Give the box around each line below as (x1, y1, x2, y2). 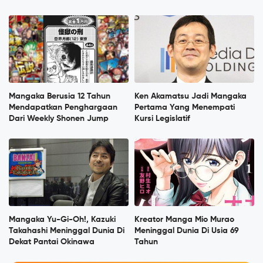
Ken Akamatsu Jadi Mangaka (134, 92, 247, 101)
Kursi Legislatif (134, 114, 190, 123)
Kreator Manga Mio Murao (134, 215, 234, 224)
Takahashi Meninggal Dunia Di (9, 227, 124, 235)
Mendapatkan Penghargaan (9, 103, 117, 112)
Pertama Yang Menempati (134, 103, 235, 112)
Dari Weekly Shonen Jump (9, 114, 109, 123)
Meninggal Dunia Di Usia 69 (134, 227, 239, 235)
